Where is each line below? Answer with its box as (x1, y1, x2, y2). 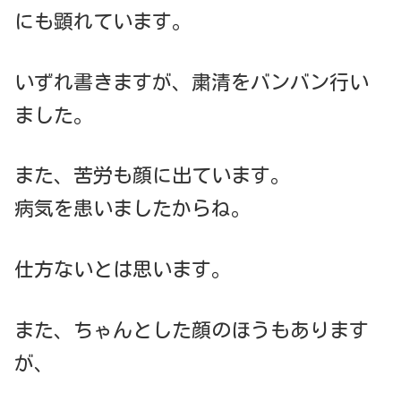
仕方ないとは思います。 (14, 260, 231, 280)
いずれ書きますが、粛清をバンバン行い (14, 72, 369, 92)
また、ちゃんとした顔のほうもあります (14, 320, 369, 340)
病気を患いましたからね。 (14, 199, 251, 219)
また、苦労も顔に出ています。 (14, 166, 290, 186)
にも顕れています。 (14, 11, 192, 31)
